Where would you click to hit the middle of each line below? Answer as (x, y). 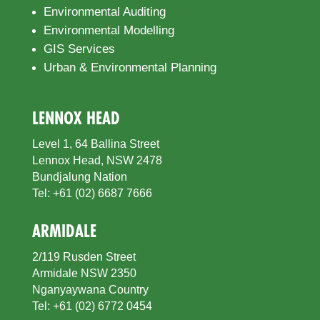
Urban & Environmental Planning (130, 67)
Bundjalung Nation (79, 176)
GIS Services (79, 49)
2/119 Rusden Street (84, 256)
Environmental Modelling (109, 30)
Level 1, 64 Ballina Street (95, 144)
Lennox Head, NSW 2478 (97, 160)
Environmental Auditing (104, 11)
